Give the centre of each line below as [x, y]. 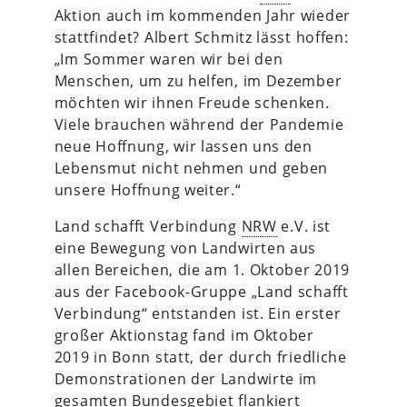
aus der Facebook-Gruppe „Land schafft [201, 291]
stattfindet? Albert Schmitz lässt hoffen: [201, 37]
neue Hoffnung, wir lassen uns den [183, 146]
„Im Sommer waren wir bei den [169, 59]
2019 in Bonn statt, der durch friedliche [200, 357]
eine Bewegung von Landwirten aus [185, 248]
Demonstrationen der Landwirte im [186, 378]
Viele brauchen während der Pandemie [199, 124]
